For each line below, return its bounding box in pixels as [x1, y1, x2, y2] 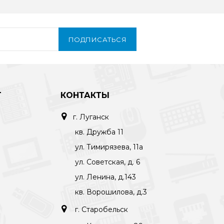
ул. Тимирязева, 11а [74, 142, 143, 151]
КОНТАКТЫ [60, 90, 109, 100]
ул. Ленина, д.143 [74, 172, 136, 181]
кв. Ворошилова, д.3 [74, 187, 147, 196]
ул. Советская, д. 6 [74, 157, 140, 166]
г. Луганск [72, 112, 109, 121]
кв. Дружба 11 [74, 127, 123, 136]
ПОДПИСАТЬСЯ [68, 35, 126, 43]
